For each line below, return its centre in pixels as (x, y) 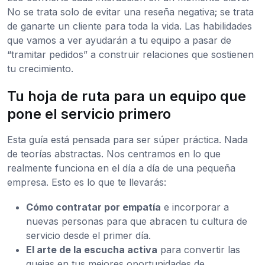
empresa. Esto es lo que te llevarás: (87, 182)
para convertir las (199, 250)
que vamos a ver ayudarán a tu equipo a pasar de (119, 41)
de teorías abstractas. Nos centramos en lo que (114, 154)
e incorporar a (195, 207)
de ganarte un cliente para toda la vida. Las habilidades (130, 26)
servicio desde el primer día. (88, 236)
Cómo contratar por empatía (93, 207)
